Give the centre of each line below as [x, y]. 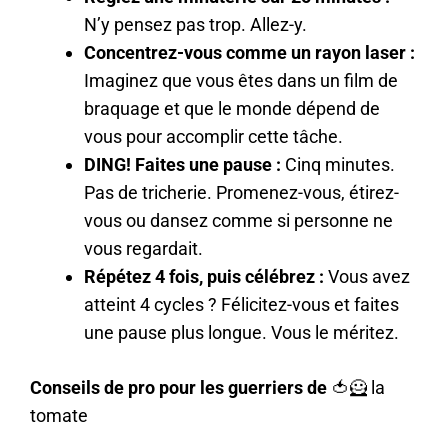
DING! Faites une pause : [184, 164]
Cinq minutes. [340, 164]
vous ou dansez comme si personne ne [238, 220]
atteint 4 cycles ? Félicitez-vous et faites [241, 304]
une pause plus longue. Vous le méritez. [241, 332]
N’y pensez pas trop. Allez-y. [195, 24]
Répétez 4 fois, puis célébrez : [204, 276]
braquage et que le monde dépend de [232, 108]
